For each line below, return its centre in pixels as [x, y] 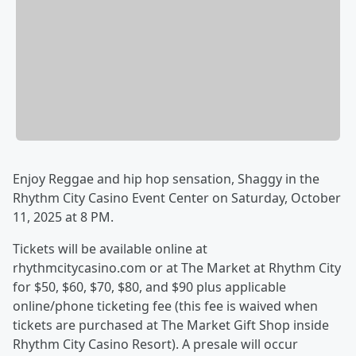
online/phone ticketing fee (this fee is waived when [165, 306]
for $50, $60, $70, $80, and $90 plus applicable [149, 287]
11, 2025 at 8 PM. [63, 217]
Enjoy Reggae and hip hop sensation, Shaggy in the [166, 179]
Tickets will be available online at [110, 249]
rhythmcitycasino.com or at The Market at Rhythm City [177, 268]
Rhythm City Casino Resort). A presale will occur [155, 344]
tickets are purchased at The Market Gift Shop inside [171, 325]
